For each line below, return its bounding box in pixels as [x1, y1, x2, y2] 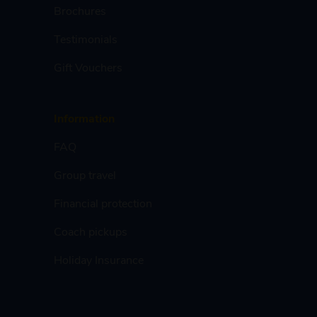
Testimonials [54, 31, 117, 46]
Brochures [54, 3, 106, 18]
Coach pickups [54, 224, 127, 238]
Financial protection [54, 195, 152, 210]
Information [54, 110, 115, 125]
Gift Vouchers [54, 59, 122, 74]
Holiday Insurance [54, 252, 144, 267]
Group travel [54, 167, 116, 182]
